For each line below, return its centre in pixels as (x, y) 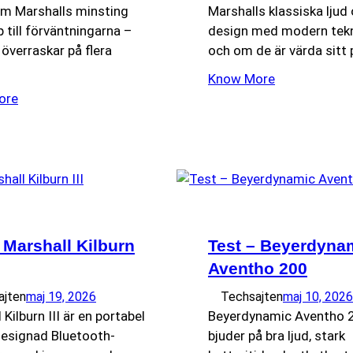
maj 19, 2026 (61, 296)
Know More (242, 78)
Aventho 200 (258, 268)
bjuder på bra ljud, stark (277, 335)
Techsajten (252, 296)
